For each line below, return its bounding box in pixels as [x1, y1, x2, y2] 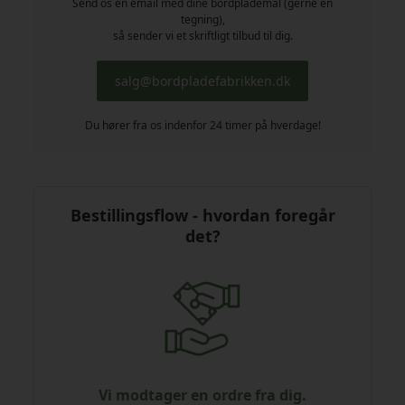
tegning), [180, 12, 225, 28]
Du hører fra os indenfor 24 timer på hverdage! [84, 118, 321, 134]
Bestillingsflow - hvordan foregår [70, 204, 335, 227]
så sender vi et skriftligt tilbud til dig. [112, 28, 293, 44]
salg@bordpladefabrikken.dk [115, 72, 290, 90]
